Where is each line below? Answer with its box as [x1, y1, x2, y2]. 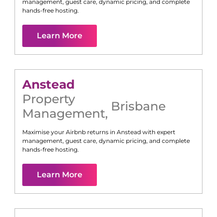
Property [22, 92, 75, 107]
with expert [141, 128, 175, 136]
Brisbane [111, 99, 166, 114]
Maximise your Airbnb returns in [22, 128, 117, 136]
